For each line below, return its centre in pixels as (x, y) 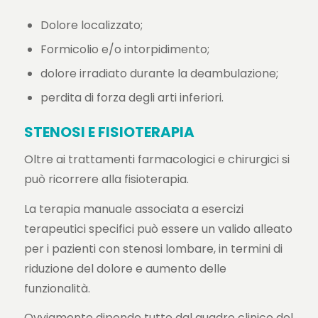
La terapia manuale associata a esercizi (133, 209)
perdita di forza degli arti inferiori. (132, 98)
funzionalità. (57, 288)
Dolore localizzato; (91, 26)
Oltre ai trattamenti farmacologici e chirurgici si (157, 160)
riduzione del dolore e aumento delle (125, 268)
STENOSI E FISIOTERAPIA (109, 132)
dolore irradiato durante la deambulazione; (159, 74)
